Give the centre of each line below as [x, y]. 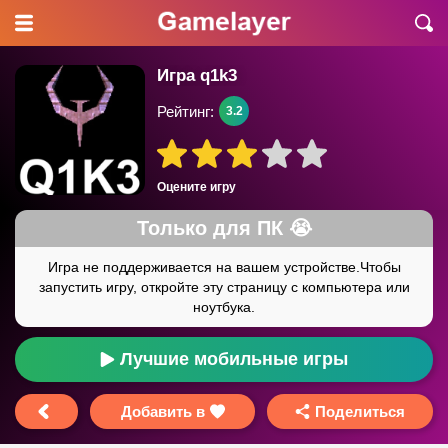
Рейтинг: [185, 111]
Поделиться [360, 411]
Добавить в [162, 411]
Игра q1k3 [197, 75]
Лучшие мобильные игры [234, 359]
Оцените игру [196, 187]
